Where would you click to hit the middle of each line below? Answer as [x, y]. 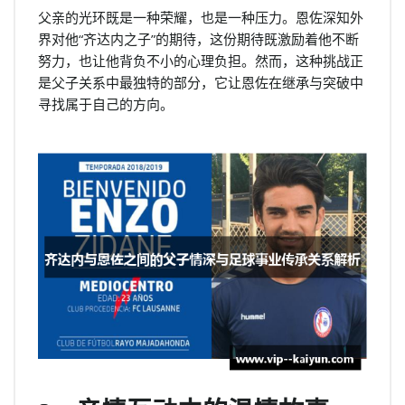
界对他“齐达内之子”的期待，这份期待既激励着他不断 [198, 39]
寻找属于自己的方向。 [106, 104]
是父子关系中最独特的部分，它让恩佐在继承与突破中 [201, 82]
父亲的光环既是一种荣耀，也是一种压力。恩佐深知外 [201, 17]
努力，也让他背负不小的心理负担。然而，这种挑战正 [201, 61]
